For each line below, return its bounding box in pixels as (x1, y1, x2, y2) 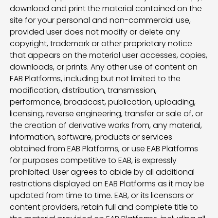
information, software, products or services (10, 131, 172, 143)
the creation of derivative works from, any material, (10, 120, 202, 131)
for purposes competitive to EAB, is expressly (10, 155, 177, 166)
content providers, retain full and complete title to (10, 201, 198, 213)
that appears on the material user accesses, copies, (10, 50, 207, 61)
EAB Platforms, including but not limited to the (10, 73, 181, 84)
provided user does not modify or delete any (10, 26, 180, 37)
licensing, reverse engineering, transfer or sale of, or (10, 108, 203, 119)
